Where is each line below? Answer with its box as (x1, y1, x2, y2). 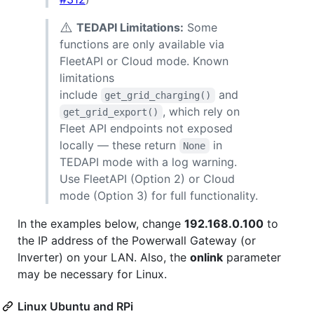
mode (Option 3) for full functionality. (60, 188, 258, 203)
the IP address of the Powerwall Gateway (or (18, 233, 256, 247)
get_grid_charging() (104, 89, 212, 101)
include (60, 87, 101, 102)
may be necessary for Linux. (18, 266, 167, 281)
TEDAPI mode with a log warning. (60, 154, 237, 169)
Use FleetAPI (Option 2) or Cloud (60, 171, 235, 186)
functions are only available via (60, 36, 224, 51)
